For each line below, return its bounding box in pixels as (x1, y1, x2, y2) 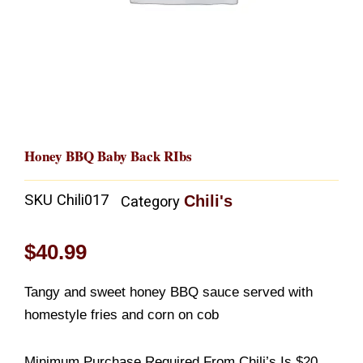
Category (121, 193, 180, 211)
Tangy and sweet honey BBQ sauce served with (24, 284, 313, 300)
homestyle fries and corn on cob (24, 306, 219, 322)
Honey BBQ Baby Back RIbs (24, 145, 192, 166)
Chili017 (57, 191, 109, 209)
